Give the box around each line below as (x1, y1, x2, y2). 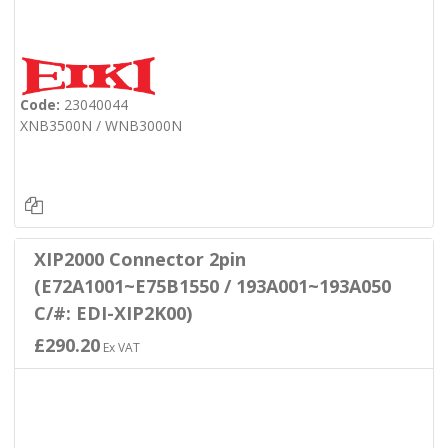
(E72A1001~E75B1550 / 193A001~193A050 (33, 273, 391, 298)
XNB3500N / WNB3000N (19, 116, 182, 136)
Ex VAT (99, 338, 140, 356)
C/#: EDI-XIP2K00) (33, 300, 192, 325)
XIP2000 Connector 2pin (33, 246, 246, 271)
